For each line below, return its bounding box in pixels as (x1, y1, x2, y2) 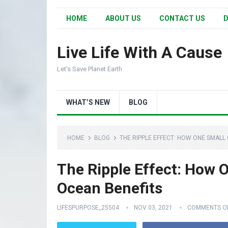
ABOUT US (105, 14, 141, 22)
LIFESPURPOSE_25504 (57, 204, 119, 211)
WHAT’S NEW (66, 98, 110, 106)
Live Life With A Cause (57, 43, 222, 62)
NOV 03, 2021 (134, 204, 173, 211)
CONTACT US (159, 14, 205, 22)
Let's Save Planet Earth (57, 65, 122, 73)
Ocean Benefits (57, 179, 162, 197)
